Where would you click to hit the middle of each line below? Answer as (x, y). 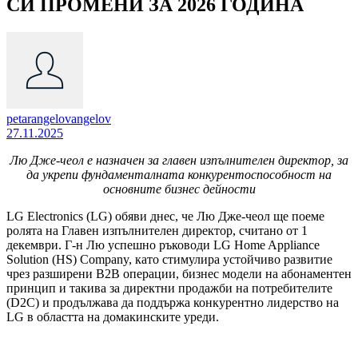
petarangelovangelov (59, 118)
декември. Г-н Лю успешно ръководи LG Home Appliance (163, 245)
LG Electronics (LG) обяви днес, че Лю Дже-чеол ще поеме (165, 216)
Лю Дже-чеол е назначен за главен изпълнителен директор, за (179, 160)
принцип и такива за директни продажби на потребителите (169, 288)
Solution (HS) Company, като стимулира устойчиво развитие (169, 259)
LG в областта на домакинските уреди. (113, 316)
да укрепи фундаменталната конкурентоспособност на (179, 174)
